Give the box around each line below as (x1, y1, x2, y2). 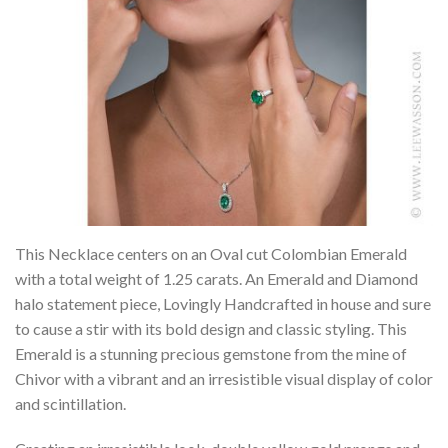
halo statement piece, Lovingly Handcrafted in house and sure (15, 294, 431, 313)
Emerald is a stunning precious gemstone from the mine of (15, 344, 407, 363)
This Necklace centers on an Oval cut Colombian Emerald (15, 244, 407, 263)
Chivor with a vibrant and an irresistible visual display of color (15, 369, 433, 388)
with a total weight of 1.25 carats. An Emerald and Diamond (15, 269, 418, 288)
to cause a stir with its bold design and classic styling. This (15, 319, 407, 338)
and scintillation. (15, 394, 126, 413)
